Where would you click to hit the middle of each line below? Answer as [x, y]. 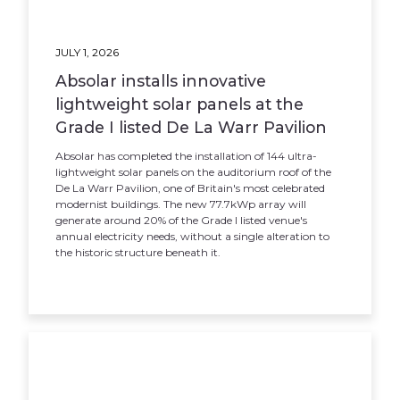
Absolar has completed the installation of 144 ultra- [187, 156]
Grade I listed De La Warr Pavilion [192, 127]
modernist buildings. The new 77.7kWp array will [181, 204]
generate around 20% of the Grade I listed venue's [182, 220]
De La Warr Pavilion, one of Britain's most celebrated [191, 188]
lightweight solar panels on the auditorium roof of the [194, 172]
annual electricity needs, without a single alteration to [193, 236]
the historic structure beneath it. [138, 252]
